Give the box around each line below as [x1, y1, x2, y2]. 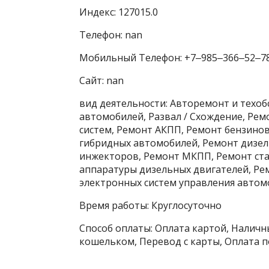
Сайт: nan [79, 73, 124, 87]
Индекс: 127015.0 [79, 5, 158, 19]
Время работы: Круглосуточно [79, 198, 222, 212]
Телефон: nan [79, 28, 142, 41]
